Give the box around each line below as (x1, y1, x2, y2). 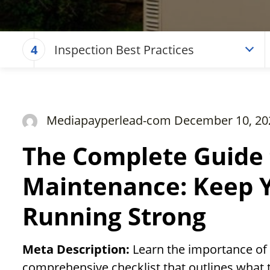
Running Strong (22, 199, 206, 233)
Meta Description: (22, 241, 133, 258)
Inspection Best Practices (54, 41, 194, 58)
